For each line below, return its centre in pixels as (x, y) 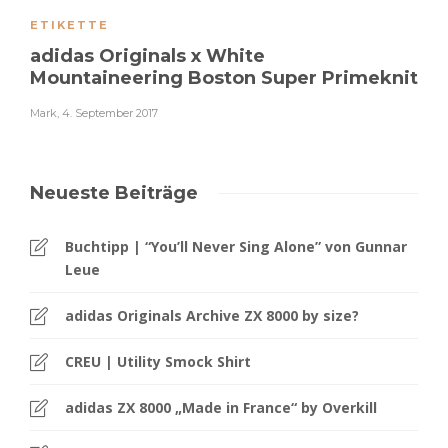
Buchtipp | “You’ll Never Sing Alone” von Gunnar (236, 247)
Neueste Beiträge (114, 193)
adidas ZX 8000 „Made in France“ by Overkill (221, 408)
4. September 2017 (110, 113)
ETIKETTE (69, 25)
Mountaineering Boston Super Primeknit (224, 78)
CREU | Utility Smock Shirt (158, 362)
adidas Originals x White (147, 56)
